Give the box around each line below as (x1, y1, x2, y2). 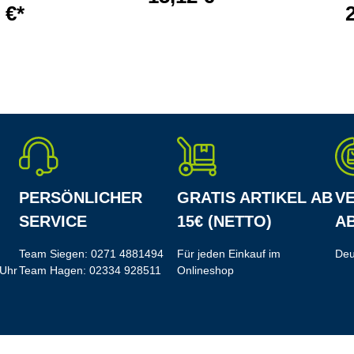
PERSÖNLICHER (19, 189, 142, 207)
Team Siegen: (19, 247, 91, 261)
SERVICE (19, 213, 87, 231)
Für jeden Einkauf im (177, 247, 281, 261)
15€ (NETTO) (177, 213, 272, 231)
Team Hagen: (19, 264, 89, 277)
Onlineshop (177, 264, 234, 277)
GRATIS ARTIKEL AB (177, 189, 333, 207)
